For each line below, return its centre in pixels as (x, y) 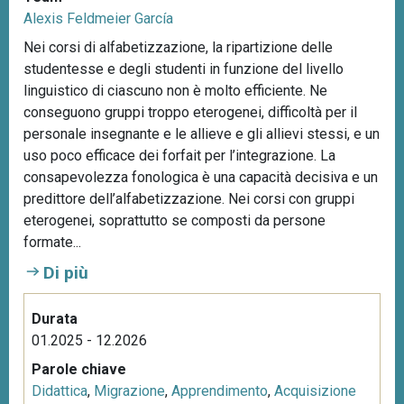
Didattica (60, 390)
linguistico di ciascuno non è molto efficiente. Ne (175, 90)
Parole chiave (79, 369)
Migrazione (129, 390)
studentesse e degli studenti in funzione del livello (184, 69)
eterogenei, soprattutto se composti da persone (174, 220)
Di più (66, 272)
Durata (55, 318)
